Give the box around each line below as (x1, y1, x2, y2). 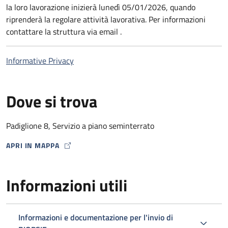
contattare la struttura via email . (6, 25, 122, 38)
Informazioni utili (6, 173, 127, 197)
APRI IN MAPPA (6, 140, 60, 151)
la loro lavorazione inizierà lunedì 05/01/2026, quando (6, 1, 195, 13)
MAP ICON (6, 145, 41, 155)
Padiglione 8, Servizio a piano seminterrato (6, 120, 154, 132)
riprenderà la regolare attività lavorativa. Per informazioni (6, 13, 206, 25)
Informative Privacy (6, 54, 74, 67)
